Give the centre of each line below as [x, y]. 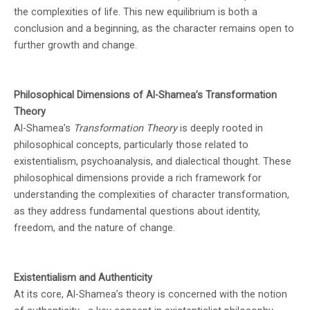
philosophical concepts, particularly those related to [131, 145]
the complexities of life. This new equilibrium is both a [136, 12]
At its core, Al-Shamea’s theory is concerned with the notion [151, 294]
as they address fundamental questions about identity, [137, 211]
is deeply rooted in [220, 128]
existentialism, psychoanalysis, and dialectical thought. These [153, 162]
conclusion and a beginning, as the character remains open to [154, 29]
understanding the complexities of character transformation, [152, 195]
